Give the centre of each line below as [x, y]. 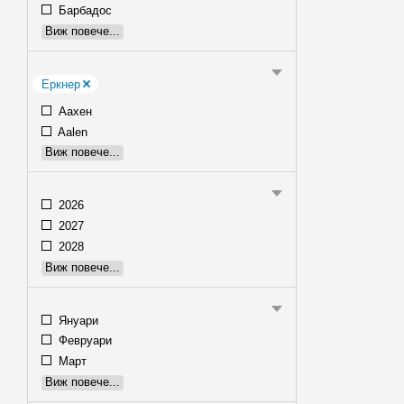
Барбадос [83, 10]
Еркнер [61, 84]
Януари [77, 320]
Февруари [83, 341]
